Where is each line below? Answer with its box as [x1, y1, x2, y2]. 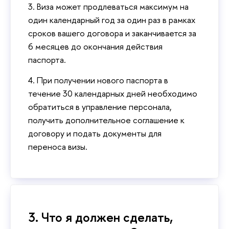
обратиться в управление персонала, [28, 100, 172, 112]
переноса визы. [28, 140, 89, 152]
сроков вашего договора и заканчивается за [28, 27, 196, 39]
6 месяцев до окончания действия [28, 40, 163, 53]
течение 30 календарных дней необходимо [28, 87, 197, 99]
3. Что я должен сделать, [28, 209, 173, 226]
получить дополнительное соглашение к [28, 113, 185, 126]
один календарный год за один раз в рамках [28, 14, 195, 26]
